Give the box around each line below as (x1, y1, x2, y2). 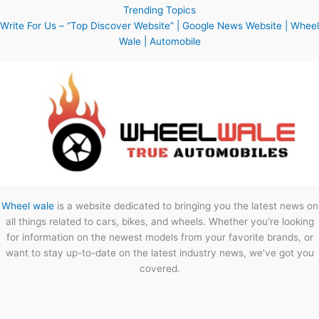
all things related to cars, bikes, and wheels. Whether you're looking (5, 216, 314, 228)
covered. (139, 263, 180, 275)
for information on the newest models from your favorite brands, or (6, 231, 313, 244)
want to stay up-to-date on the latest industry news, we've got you (5, 247, 314, 259)
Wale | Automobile (118, 35, 201, 47)
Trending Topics (123, 4, 196, 16)
